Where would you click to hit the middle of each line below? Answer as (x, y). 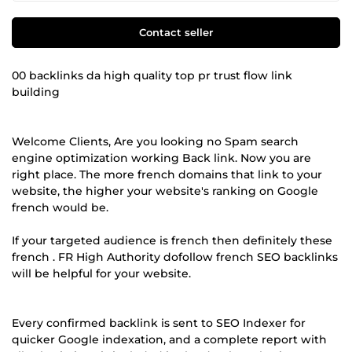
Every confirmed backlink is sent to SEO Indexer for (159, 323)
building (36, 92)
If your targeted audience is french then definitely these (172, 240)
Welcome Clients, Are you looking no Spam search (155, 141)
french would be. (60, 207)
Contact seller (176, 32)
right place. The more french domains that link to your (167, 174)
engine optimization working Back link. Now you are (161, 158)
